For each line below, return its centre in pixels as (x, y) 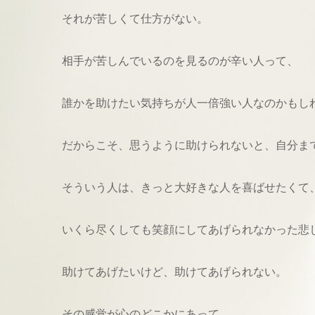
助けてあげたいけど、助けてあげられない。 (174, 272)
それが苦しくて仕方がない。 (135, 19)
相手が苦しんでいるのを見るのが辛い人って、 (180, 61)
